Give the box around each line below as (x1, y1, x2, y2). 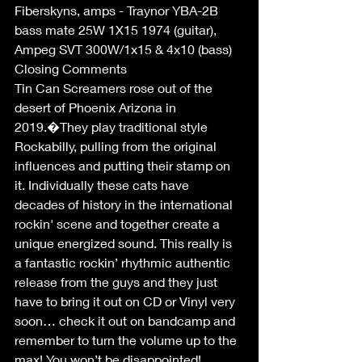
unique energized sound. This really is (15, 235, 235, 250)
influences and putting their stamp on (15, 158, 234, 173)
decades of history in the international (15, 196, 236, 212)
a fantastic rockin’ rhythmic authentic (15, 255, 234, 270)
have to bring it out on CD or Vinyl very (15, 293, 238, 309)
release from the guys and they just (15, 274, 221, 289)
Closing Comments (15, 61, 127, 76)
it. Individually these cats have (15, 177, 192, 192)
